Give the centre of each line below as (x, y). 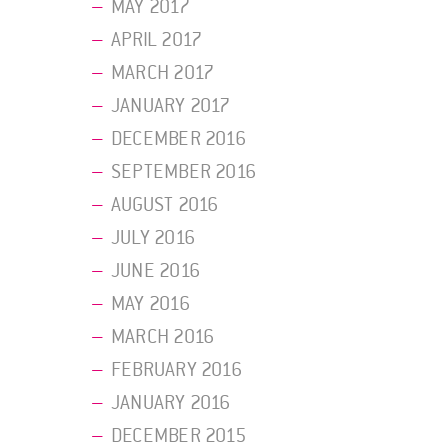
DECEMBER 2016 (178, 139)
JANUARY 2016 (171, 403)
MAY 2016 (150, 304)
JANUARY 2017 (171, 106)
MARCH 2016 (163, 337)
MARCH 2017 (163, 73)
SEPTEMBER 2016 (184, 172)
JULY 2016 (153, 238)
